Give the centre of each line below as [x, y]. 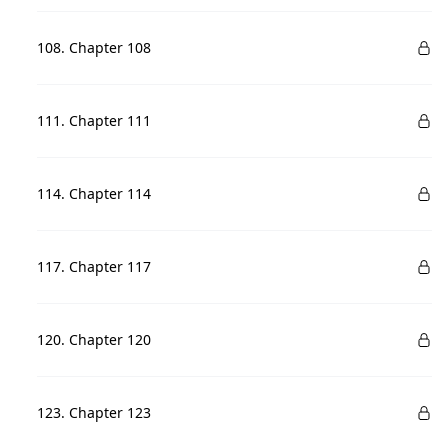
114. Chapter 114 [94, 193]
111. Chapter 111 [94, 120]
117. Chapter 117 [94, 266]
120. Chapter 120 [94, 339]
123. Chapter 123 [94, 412]
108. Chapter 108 [94, 47]
